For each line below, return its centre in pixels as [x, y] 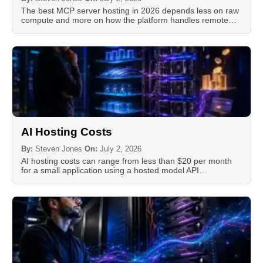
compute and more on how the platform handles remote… [129, 20]
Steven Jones [59, 149]
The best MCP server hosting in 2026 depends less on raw [130, 10]
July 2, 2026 [121, 149]
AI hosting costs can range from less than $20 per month [127, 161]
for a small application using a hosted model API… [114, 170]
